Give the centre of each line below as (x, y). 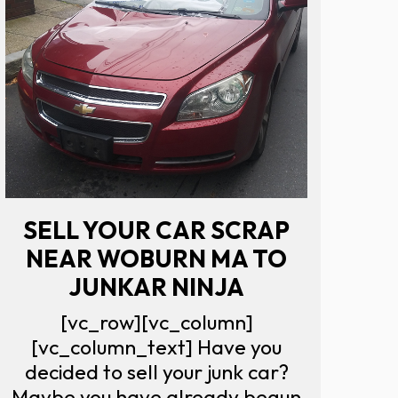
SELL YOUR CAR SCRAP (156, 230)
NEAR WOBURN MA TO (156, 258)
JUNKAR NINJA (156, 287)
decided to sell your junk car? (156, 371)
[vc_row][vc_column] (156, 322)
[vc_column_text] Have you (156, 346)
